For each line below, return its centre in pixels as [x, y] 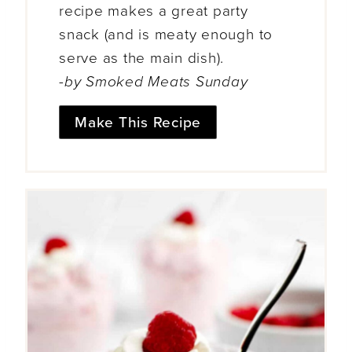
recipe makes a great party [154, 11]
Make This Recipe [138, 122]
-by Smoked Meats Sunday [154, 82]
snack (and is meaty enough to [166, 35]
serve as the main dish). [142, 59]
